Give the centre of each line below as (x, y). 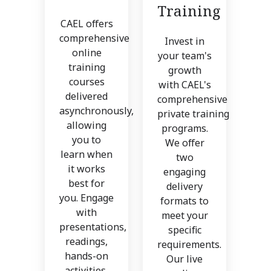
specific (184, 230)
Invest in (184, 41)
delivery (184, 187)
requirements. (189, 245)
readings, (87, 242)
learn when (87, 155)
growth (184, 70)
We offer (184, 143)
